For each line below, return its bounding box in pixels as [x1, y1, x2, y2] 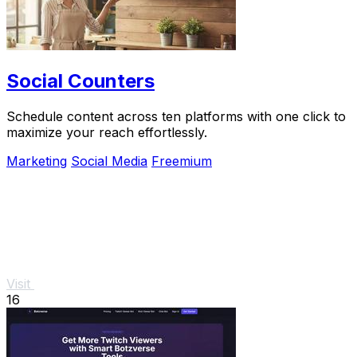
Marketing [6, 153, 67, 170]
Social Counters [6, 69, 155, 93]
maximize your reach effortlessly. [6, 124, 207, 141]
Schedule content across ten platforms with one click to [6, 108, 346, 125]
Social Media [71, 153, 147, 170]
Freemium [151, 153, 212, 170]
